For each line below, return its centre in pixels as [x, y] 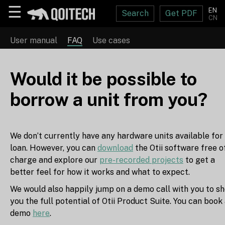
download [115, 148]
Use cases [111, 40]
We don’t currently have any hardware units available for [117, 136]
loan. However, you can [54, 148]
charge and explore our [55, 160]
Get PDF [181, 13]
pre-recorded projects [141, 160]
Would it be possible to [103, 79]
